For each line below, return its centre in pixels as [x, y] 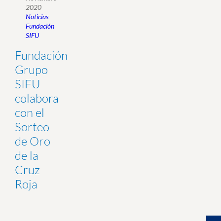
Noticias [37, 17]
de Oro [33, 141]
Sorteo [32, 127]
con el [30, 112]
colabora [37, 98]
